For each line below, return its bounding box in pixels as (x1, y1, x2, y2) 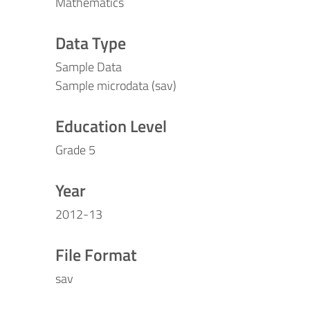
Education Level (55, 113, 167, 138)
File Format (55, 242, 137, 267)
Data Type (55, 30, 126, 55)
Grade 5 (55, 140, 95, 159)
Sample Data (55, 57, 122, 76)
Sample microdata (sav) (55, 76, 176, 95)
